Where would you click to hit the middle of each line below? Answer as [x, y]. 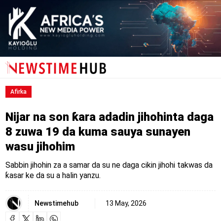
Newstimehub [56, 203]
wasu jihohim [40, 147]
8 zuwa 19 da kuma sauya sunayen [98, 132]
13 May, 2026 [126, 203]
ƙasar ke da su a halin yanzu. [53, 176]
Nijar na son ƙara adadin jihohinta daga [109, 117]
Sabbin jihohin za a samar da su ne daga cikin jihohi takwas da [109, 165]
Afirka [18, 92]
